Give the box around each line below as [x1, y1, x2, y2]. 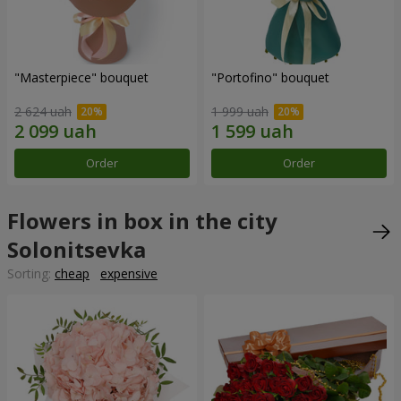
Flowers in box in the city [7, 206, 277, 236]
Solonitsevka [7, 235, 146, 265]
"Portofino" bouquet [211, 68, 329, 86]
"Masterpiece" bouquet [14, 68, 149, 86]
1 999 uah [211, 103, 269, 121]
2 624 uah [14, 103, 72, 121]
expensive [100, 265, 158, 283]
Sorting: [7, 265, 55, 283]
